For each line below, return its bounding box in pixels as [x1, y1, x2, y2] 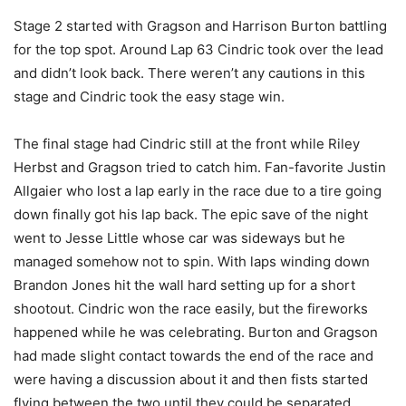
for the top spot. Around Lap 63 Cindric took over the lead [14, 41, 383, 59]
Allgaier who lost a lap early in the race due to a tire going [14, 182, 382, 200]
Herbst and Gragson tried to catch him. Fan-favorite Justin [14, 159, 386, 177]
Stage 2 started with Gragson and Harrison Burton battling [14, 17, 387, 35]
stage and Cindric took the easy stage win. [14, 88, 285, 106]
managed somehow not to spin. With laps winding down [14, 253, 370, 271]
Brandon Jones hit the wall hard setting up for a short [14, 276, 355, 295]
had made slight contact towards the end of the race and [14, 347, 373, 365]
